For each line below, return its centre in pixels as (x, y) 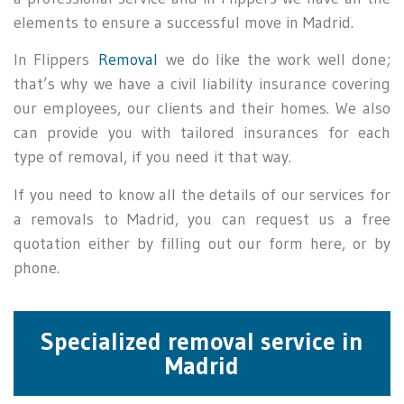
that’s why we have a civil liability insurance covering (202, 84)
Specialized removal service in (202, 341)
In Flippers (56, 60)
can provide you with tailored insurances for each (202, 133)
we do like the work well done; (274, 60)
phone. (37, 267)
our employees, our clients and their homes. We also (202, 109)
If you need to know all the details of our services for (202, 194)
